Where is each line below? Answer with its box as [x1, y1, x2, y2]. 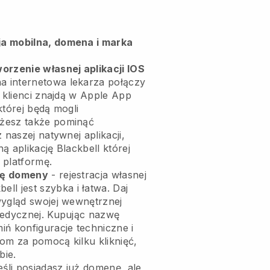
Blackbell [56, 142, 100, 154]
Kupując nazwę [43, 208, 120, 221]
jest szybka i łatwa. [17, 181, 113, 194]
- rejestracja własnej [48, 168, 146, 181]
